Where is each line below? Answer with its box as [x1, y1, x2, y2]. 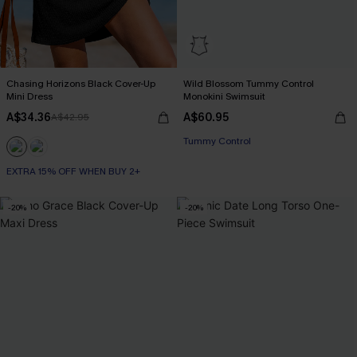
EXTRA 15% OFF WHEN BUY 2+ [6, 165, 140, 178]
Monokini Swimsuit [183, 90, 265, 103]
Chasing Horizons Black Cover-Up [6, 77, 155, 90]
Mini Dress [6, 90, 53, 103]
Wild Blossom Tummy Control [183, 77, 314, 90]
